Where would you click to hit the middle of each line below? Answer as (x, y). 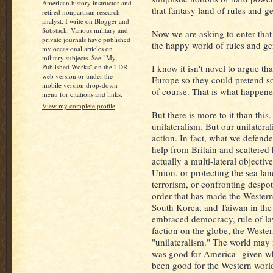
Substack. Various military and (85, 30)
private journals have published (86, 39)
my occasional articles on (77, 48)
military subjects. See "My (79, 58)
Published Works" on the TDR (85, 67)
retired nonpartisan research (81, 12)
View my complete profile (79, 106)
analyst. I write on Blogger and (86, 21)
